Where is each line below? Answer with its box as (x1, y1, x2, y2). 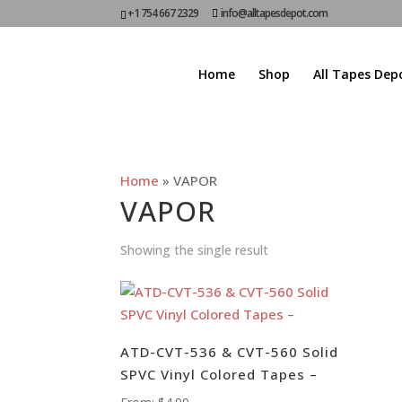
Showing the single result (120, 241, 269, 258)
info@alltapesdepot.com (221, 5, 328, 21)
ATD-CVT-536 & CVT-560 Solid (120, 342, 339, 361)
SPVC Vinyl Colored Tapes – (120, 364, 319, 383)
